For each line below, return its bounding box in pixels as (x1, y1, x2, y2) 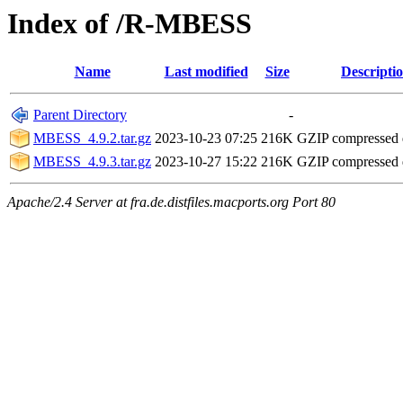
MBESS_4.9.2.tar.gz (33, 130, 151, 147)
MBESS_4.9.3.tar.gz (33, 154, 151, 170)
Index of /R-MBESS (7, 7, 252, 40)
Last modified (164, 64, 248, 80)
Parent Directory (33, 107, 127, 123)
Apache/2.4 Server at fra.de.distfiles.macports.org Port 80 (7, 194, 336, 210)
